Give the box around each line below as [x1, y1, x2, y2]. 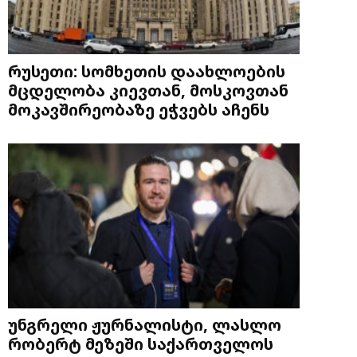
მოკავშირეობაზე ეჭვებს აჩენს [8, 97, 269, 120]
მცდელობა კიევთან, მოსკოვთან [8, 78, 288, 101]
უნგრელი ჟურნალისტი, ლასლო [8, 313, 281, 336]
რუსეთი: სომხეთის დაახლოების [8, 59, 285, 82]
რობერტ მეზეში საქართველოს [8, 332, 273, 355]
